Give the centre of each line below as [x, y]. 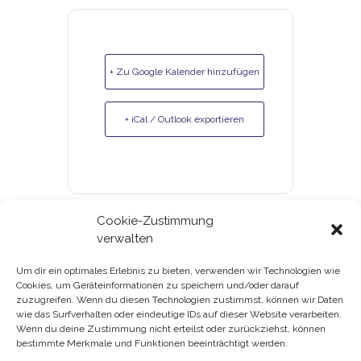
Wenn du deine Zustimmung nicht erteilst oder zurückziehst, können [171, 329]
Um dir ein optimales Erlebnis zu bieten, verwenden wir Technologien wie [178, 271]
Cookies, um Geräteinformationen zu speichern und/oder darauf [158, 285]
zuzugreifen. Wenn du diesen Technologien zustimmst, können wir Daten [180, 300]
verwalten [125, 239]
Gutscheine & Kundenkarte [180, 295]
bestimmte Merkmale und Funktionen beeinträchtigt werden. [152, 343]
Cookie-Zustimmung [155, 221]
